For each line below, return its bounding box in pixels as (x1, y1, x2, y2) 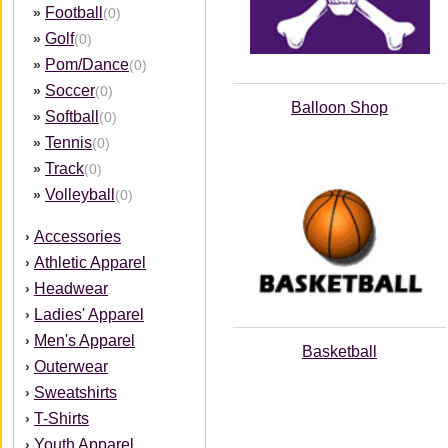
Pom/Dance (45, 56, 129, 73)
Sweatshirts (34, 384, 117, 401)
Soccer (45, 82, 95, 99)
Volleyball (45, 186, 115, 203)
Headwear (34, 280, 108, 297)
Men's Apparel (34, 332, 135, 349)
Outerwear (34, 358, 108, 375)
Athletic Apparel (34, 254, 146, 271)
